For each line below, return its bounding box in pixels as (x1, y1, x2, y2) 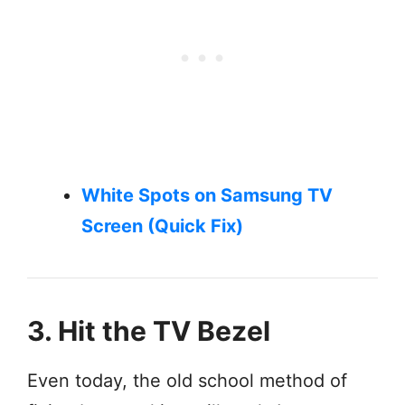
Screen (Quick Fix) (81, 214, 243, 237)
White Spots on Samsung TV (81, 184, 333, 206)
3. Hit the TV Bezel (27, 314, 270, 347)
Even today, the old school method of (27, 369, 347, 391)
